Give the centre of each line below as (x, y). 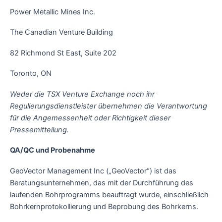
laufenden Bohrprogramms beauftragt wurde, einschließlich (109, 194)
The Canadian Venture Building (61, 32)
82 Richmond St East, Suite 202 (63, 53)
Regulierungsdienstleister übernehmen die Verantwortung (109, 106)
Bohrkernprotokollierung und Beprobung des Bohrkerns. (104, 206)
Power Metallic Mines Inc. (53, 12)
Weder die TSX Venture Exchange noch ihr (82, 94)
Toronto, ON (31, 74)
